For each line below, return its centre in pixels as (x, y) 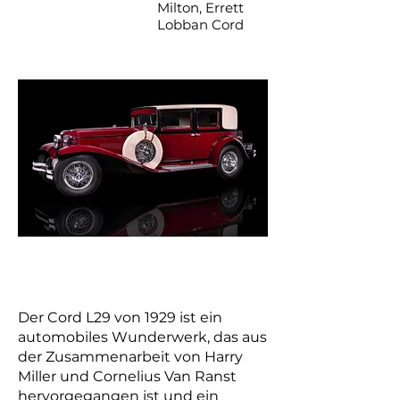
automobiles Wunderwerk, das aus (142, 337)
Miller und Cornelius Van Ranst (127, 376)
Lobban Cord (200, 25)
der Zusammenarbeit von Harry (130, 357)
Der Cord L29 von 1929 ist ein (120, 317)
